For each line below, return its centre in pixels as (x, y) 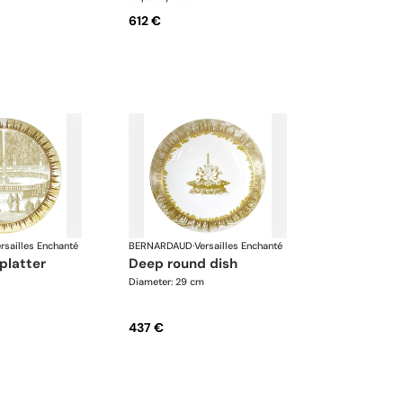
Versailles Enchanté (239, 246)
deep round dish (188, 264)
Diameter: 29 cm (167, 282)
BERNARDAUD (161, 246)
